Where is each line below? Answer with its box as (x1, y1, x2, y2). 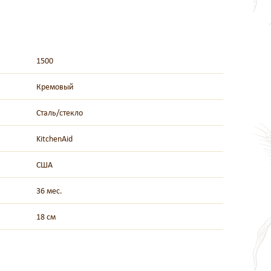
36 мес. (36, 186, 62, 197)
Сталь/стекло (36, 108, 83, 119)
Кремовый (36, 82, 74, 93)
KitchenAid (36, 134, 73, 145)
